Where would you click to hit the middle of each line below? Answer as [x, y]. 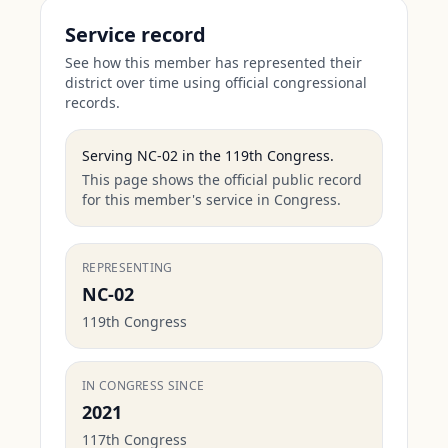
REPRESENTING [127, 267]
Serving [109, 155]
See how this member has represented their [213, 62]
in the [199, 155]
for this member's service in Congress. [211, 199]
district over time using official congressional [216, 82]
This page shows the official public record [222, 179]
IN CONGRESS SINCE [143, 385]
